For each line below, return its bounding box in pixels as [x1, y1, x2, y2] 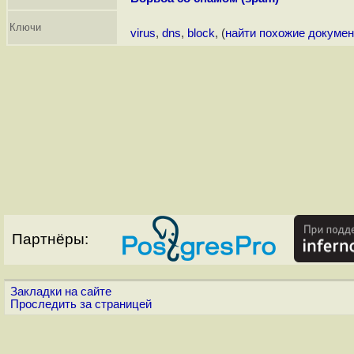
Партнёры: [12, 231, 88, 248]
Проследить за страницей [10, 298, 152, 311]
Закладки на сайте [10, 285, 111, 299]
